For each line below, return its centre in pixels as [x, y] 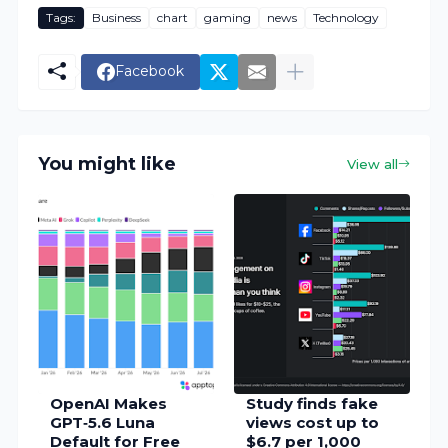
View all [372, 163]
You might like [107, 164]
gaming [228, 18]
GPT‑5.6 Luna [103, 422]
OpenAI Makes [109, 403]
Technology [346, 18]
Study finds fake [311, 403]
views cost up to [312, 422]
